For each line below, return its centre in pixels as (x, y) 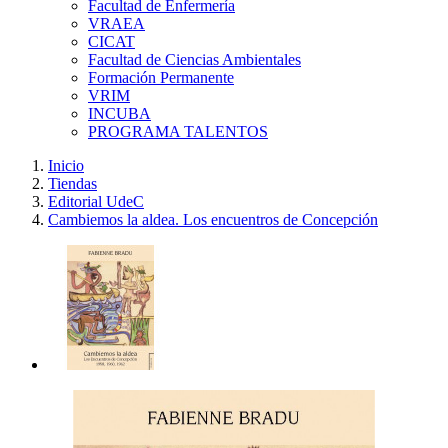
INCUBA (119, 113)
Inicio (66, 165)
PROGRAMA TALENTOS (178, 131)
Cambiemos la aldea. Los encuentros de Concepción (213, 219)
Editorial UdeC (96, 201)
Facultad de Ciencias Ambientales (194, 59)
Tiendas (72, 183)
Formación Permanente (161, 77)
